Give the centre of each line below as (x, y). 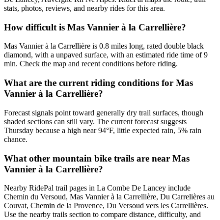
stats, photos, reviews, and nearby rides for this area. (84, 8)
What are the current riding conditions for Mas (98, 83)
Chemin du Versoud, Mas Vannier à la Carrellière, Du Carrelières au (109, 197)
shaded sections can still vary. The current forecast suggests (95, 121)
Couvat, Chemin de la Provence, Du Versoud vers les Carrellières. (106, 206)
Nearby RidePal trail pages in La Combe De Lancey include (97, 188)
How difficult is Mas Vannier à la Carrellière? (95, 27)
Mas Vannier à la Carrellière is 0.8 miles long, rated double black (104, 46)
